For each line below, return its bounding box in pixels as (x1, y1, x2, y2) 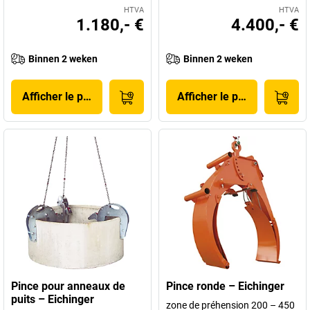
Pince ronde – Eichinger (166, 280, 284, 293)
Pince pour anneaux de (11, 280, 125, 293)
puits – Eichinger (11, 293, 94, 306)
